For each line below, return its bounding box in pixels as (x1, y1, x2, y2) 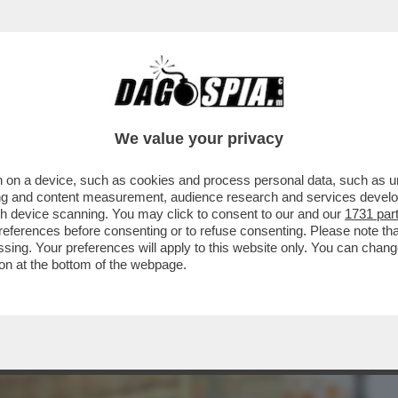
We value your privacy (115, 130, 283, 147)
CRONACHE (191, 102, 265, 123)
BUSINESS (12, 102, 81, 123)
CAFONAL (104, 102, 167, 123)
